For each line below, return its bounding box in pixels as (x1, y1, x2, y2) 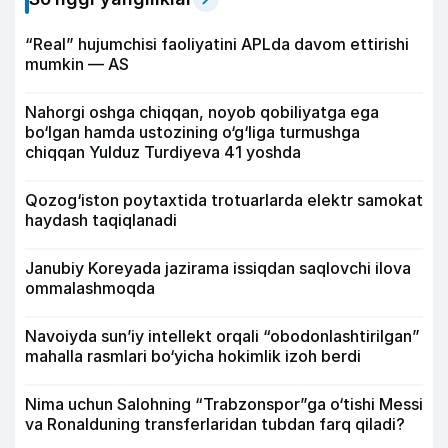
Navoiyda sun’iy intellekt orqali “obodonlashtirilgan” (25, 325, 420, 346)
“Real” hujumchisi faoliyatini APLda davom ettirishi (25, 33, 409, 54)
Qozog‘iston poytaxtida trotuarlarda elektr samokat (25, 189, 423, 210)
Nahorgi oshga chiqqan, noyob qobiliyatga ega (25, 101, 379, 122)
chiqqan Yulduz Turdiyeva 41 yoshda (25, 141, 301, 162)
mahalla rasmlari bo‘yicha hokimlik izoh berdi (25, 345, 361, 366)
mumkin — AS (25, 53, 129, 74)
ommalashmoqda (25, 277, 155, 298)
